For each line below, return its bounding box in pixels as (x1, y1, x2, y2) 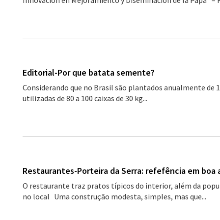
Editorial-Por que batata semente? (22, 67, 155, 78)
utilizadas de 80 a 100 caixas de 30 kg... (22, 93, 147, 103)
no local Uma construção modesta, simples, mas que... (22, 192, 206, 201)
